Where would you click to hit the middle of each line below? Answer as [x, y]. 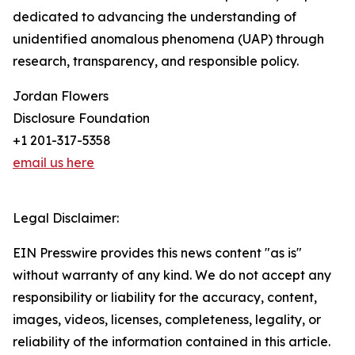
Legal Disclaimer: [66, 218]
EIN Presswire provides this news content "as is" [157, 253]
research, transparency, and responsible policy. [156, 61]
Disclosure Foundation [81, 118]
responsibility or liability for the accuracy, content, [165, 297]
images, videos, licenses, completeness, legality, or [167, 319]
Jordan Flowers [61, 96]
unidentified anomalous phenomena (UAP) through [168, 39]
